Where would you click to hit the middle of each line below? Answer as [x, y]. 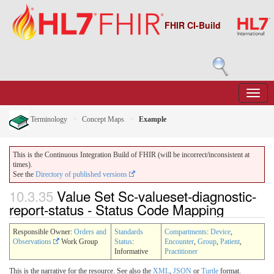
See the [24, 174]
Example [153, 119]
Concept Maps [103, 119]
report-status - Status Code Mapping [118, 209]
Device [220, 231]
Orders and [90, 231]
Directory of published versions [82, 174]
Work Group [79, 241]
